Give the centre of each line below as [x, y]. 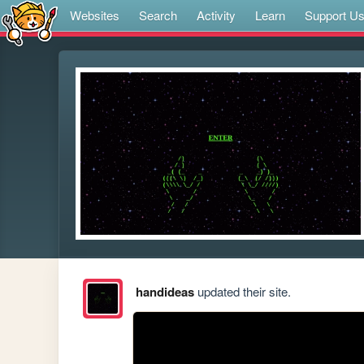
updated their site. [242, 292]
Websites [95, 15]
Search [158, 15]
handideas [165, 292]
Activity [216, 15]
